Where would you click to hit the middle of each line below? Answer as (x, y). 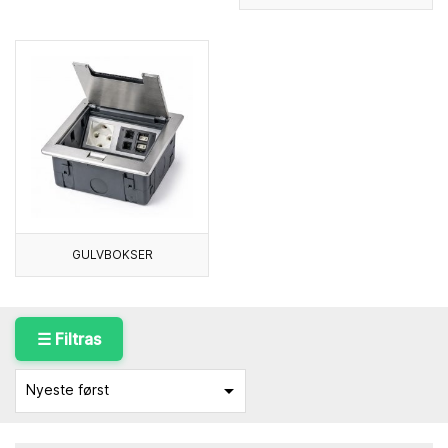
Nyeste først (67, 390)
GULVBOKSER (112, 255)
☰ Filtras (69, 339)
